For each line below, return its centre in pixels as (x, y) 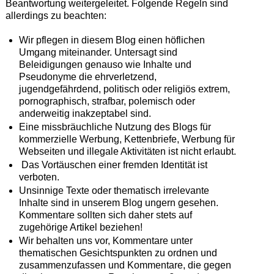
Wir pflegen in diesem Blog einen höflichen (112, 40)
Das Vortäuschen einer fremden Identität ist (113, 165)
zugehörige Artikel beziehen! (80, 228)
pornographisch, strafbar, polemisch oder (107, 102)
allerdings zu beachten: (56, 16)
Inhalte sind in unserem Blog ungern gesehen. (118, 203)
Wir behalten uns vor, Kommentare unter (106, 241)
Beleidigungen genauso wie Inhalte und (105, 65)
